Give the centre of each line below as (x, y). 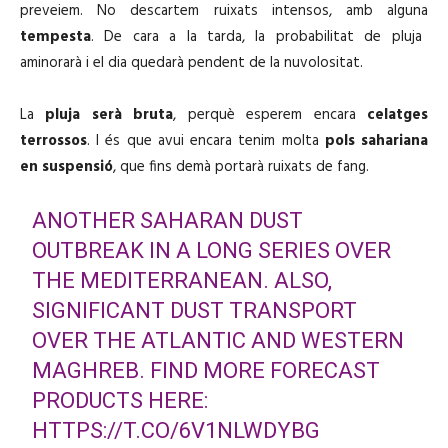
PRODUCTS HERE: (120, 400)
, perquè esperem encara (264, 114)
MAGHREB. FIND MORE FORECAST (206, 370)
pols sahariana (373, 140)
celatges (392, 114)
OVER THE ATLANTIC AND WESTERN (218, 340)
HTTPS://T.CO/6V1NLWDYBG (176, 430)
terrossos (53, 140)
